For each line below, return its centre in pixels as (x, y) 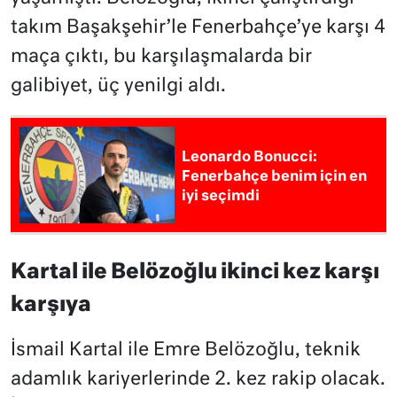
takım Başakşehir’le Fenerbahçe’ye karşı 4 (198, 28)
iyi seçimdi (221, 196)
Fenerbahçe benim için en (275, 177)
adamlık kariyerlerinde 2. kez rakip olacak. (198, 379)
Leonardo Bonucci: (250, 157)
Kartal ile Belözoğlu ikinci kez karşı (195, 272)
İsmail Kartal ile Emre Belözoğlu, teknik (186, 350)
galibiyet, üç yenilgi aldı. (118, 87)
